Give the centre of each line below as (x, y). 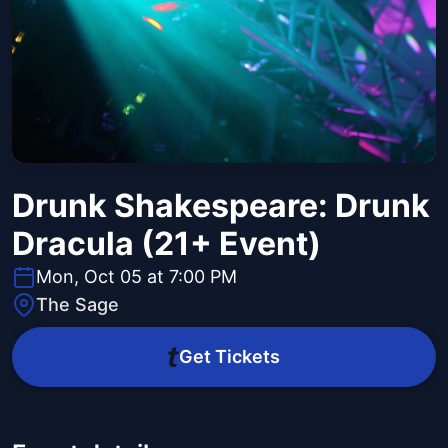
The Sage (77, 305)
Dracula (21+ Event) (166, 244)
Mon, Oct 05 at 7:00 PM (136, 277)
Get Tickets (229, 357)
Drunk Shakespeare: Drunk (221, 206)
